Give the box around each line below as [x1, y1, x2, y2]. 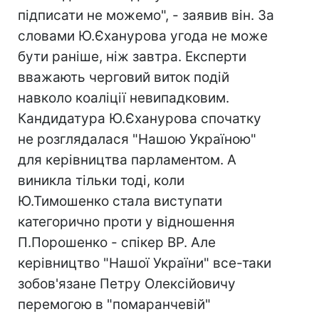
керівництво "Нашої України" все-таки [18, 255, 271, 271]
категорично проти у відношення [18, 214, 235, 230]
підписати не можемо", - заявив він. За [18, 7, 274, 23]
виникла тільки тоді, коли [18, 172, 184, 189]
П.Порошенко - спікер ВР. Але [18, 234, 216, 251]
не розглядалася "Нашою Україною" [18, 131, 256, 147]
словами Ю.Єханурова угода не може [18, 28, 268, 44]
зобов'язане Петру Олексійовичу [18, 276, 236, 292]
